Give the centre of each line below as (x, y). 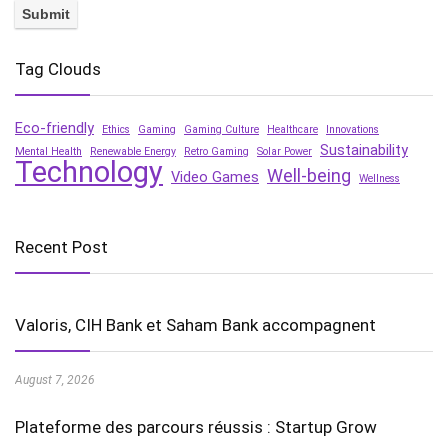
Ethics (116, 129)
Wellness (379, 178)
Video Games (215, 177)
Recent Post (61, 247)
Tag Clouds (58, 69)
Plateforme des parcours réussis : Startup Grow (196, 427)
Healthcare (292, 129)
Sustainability (364, 150)
